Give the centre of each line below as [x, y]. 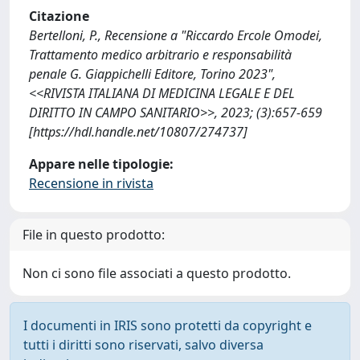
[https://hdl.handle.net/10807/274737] [138, 131]
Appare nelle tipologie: [101, 164]
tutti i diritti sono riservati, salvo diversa [143, 344]
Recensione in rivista [91, 183]
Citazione [59, 16]
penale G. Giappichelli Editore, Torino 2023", [152, 74]
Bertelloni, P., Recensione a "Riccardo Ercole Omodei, [176, 35]
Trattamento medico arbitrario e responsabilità [160, 54]
